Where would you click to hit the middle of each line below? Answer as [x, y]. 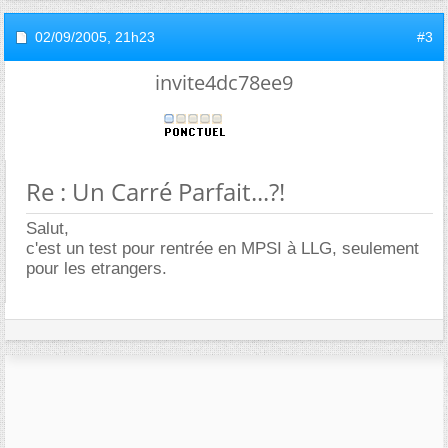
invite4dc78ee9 [224, 82]
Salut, [47, 228]
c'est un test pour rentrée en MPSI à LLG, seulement [222, 248]
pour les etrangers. [96, 268]
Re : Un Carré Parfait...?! [155, 191]
